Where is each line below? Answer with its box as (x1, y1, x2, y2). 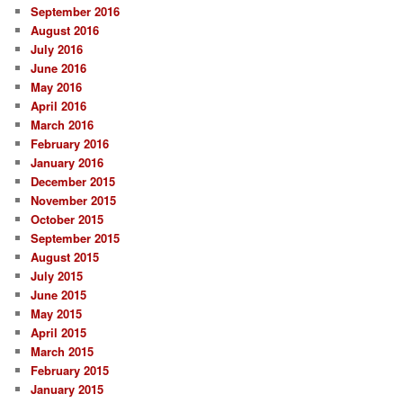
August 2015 (31, 248, 100, 266)
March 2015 (31, 343, 94, 361)
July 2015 (31, 267, 84, 285)
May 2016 (31, 78, 83, 96)
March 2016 (31, 116, 94, 134)
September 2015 (31, 229, 121, 247)
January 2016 (31, 154, 104, 172)
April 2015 (31, 324, 87, 342)
